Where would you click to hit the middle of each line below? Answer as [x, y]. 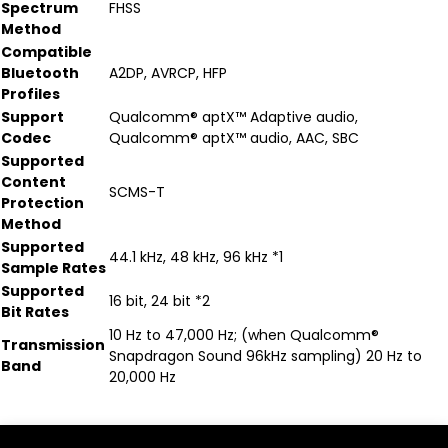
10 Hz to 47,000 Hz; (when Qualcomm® [244, 335]
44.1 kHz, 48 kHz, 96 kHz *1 [196, 257]
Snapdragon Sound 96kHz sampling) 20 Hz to [265, 356]
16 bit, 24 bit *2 [159, 301]
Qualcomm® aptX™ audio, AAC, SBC [234, 138]
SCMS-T [137, 192]
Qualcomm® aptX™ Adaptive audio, [233, 117]
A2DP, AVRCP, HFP [168, 73]
